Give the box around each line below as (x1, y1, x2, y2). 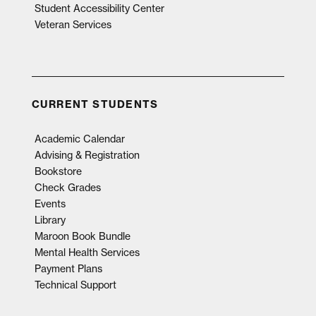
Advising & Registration (34, 149, 140, 162)
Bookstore (34, 165, 82, 178)
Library (34, 214, 66, 226)
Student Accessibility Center (34, 2, 164, 15)
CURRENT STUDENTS (31, 98, 159, 111)
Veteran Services (34, 18, 111, 31)
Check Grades (34, 181, 101, 194)
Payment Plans (34, 262, 102, 275)
